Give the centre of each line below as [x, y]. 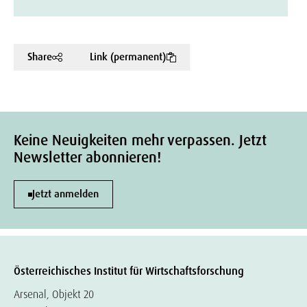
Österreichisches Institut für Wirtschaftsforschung [129, 271]
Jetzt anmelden [65, 194]
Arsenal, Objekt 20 [54, 294]
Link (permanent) [128, 57]
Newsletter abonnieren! [87, 158]
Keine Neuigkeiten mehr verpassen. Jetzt [140, 140]
